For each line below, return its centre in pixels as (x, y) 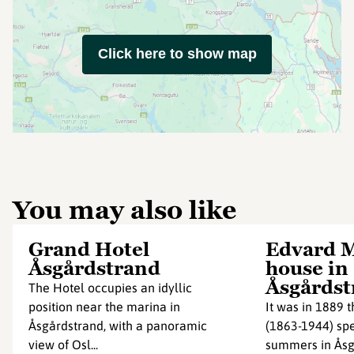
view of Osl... (63, 345)
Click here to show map (177, 54)
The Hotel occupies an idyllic (110, 288)
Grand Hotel (89, 249)
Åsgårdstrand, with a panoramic (118, 326)
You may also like (124, 210)
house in (307, 268)
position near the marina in (104, 307)
